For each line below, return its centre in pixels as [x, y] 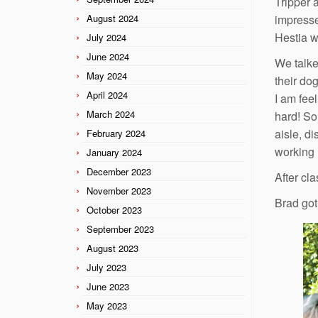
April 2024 [107, 94]
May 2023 [107, 305]
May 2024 [107, 75]
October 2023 [114, 209]
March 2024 [111, 114]
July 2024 [106, 37]
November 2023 [119, 190]
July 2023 [106, 267]
